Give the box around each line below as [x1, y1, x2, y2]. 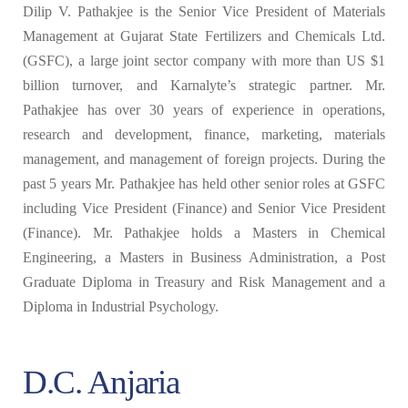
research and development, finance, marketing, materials [23, 127, 385, 143]
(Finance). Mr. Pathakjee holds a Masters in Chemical [23, 225, 385, 241]
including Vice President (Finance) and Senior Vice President [23, 200, 385, 217]
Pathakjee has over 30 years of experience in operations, [23, 102, 385, 118]
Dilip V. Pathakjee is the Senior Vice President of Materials [23, 4, 385, 20]
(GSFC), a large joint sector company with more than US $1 [23, 53, 385, 69]
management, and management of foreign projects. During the [23, 151, 385, 168]
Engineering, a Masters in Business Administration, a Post [23, 250, 385, 266]
